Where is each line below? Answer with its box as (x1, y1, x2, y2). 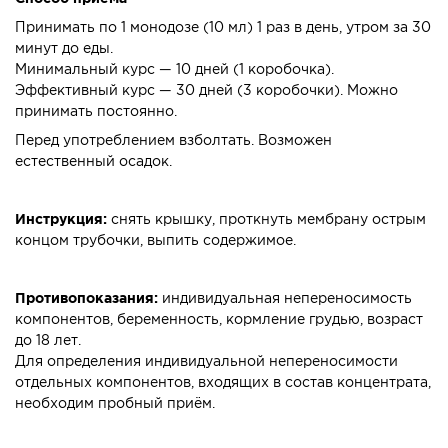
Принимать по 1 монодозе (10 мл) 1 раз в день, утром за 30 (15, 22, 431, 34)
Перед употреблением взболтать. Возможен (15, 135, 332, 147)
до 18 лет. (15, 335, 81, 347)
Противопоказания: (15, 293, 158, 305)
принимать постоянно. (15, 106, 177, 118)
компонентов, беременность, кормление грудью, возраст (15, 314, 423, 326)
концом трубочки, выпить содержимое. (15, 235, 296, 247)
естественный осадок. (15, 156, 172, 168)
